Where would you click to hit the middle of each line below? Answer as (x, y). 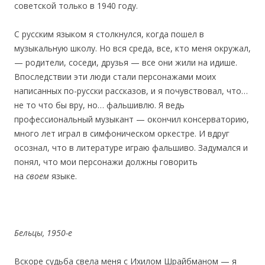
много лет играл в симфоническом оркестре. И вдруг (122, 133)
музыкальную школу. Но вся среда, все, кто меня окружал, (132, 48)
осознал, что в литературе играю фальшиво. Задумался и (131, 147)
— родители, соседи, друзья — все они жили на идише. (126, 62)
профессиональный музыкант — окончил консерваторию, (132, 119)
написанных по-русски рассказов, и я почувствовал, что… (131, 91)
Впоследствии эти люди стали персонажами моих (115, 76)
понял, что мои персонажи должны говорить (106, 161)
